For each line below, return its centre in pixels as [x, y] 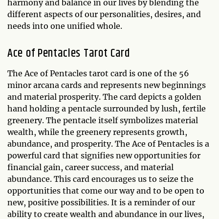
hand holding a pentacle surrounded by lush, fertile [107, 109]
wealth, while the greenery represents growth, [97, 132]
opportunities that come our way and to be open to [106, 191]
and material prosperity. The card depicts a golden [104, 97]
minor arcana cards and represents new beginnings [107, 85]
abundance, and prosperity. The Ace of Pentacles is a [108, 144]
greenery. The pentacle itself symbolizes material [103, 120]
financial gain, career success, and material [90, 167]
